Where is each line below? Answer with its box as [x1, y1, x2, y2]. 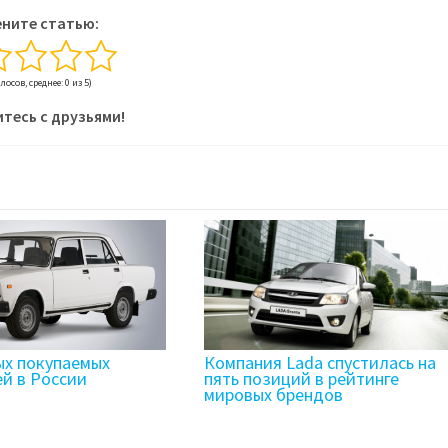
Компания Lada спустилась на [203, 350, 436, 374]
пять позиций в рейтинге [203, 366, 399, 390]
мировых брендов [203, 382, 343, 406]
